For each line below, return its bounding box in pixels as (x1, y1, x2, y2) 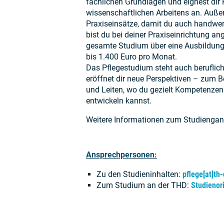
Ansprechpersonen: (86, 150, 157, 160)
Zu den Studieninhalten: (96, 169, 182, 179)
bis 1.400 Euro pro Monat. (86, 52, 177, 62)
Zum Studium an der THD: (96, 180, 191, 190)
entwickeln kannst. (86, 96, 151, 106)
